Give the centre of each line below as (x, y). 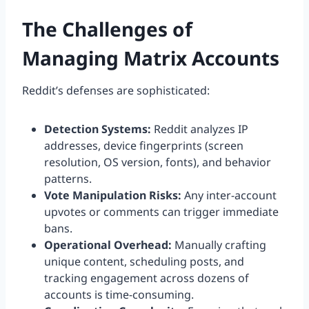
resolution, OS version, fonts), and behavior (158, 162)
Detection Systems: (98, 129)
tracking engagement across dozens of (147, 278)
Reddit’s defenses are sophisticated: (116, 91)
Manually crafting (219, 245)
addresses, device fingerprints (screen (144, 146)
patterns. (68, 179)
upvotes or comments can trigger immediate (161, 212)
